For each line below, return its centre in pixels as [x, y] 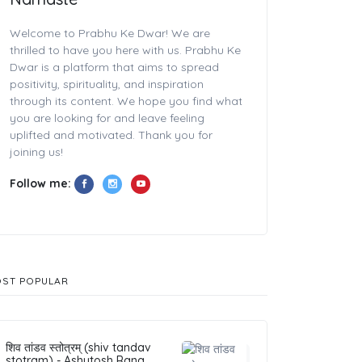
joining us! [36, 152]
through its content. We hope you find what [126, 101]
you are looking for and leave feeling [107, 118]
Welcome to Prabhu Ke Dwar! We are [110, 33]
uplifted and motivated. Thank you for [111, 135]
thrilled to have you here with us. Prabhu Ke [125, 50]
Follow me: [42, 183]
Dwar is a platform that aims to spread [114, 67]
